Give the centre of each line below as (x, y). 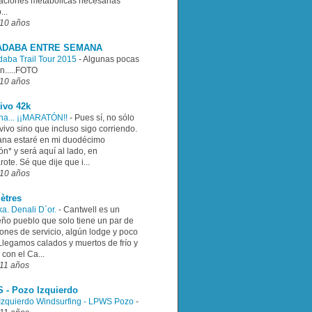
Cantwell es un (92, 209)
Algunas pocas (111, 59)
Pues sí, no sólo (104, 117)
